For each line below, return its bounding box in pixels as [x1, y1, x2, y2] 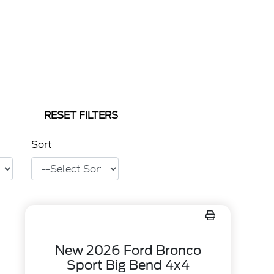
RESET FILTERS [44, 109, 118, 121]
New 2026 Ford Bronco [54, 243, 201, 258]
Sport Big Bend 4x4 [66, 257, 190, 273]
